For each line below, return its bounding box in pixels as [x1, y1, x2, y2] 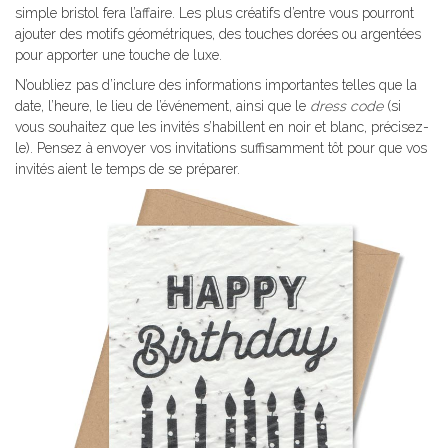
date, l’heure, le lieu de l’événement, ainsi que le [15, 98, 310, 115]
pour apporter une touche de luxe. [15, 47, 222, 64]
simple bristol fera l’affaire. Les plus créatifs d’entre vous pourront [15, 5, 414, 22]
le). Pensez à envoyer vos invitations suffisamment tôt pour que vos [15, 140, 427, 157]
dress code [310, 98, 383, 115]
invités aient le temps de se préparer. [15, 161, 240, 178]
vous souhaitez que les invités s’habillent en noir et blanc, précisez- [15, 119, 429, 136]
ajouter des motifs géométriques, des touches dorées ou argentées [15, 26, 421, 43]
